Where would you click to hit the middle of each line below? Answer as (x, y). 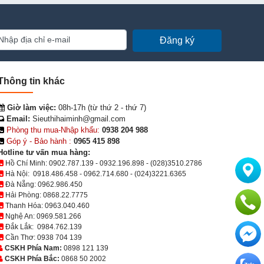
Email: (17, 118)
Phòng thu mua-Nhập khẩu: (53, 130)
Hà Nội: (18, 174)
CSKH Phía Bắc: (31, 258)
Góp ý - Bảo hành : (39, 141)
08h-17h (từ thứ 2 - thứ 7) (101, 107)
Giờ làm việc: (30, 107)
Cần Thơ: (20, 237)
